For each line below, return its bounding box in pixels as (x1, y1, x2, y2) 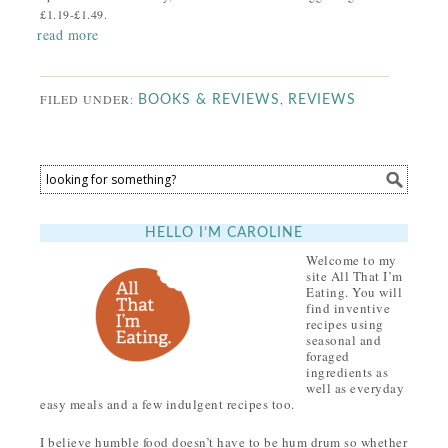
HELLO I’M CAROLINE (145, 225, 303, 240)
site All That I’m (306, 266, 403, 285)
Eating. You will (306, 282, 403, 301)
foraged (306, 346, 350, 365)
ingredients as (306, 362, 389, 381)
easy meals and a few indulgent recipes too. (40, 394, 295, 413)
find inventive (306, 298, 391, 317)
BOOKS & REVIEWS (138, 92, 281, 107)
